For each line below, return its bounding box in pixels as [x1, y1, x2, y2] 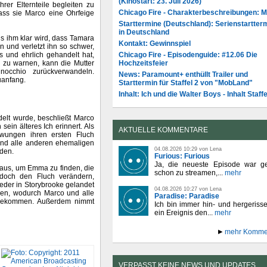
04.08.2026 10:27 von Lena [154, 185, 222, 192]
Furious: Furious [154, 151, 210, 160]
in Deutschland [119, 27, 169, 36]
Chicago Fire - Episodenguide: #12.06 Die [119, 50, 257, 59]
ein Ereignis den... [154, 208, 213, 217]
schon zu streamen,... [154, 168, 223, 177]
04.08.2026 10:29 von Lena [154, 145, 222, 152]
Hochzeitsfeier [119, 58, 168, 67]
